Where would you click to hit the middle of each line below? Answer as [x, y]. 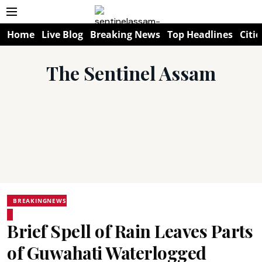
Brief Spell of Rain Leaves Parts [130, 231]
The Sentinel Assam [131, 73]
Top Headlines [200, 35]
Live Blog [62, 35]
